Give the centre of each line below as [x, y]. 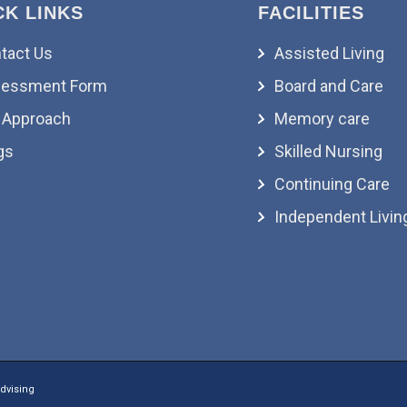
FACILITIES [312, 12]
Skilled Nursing [329, 151]
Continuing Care [333, 184]
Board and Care [329, 85]
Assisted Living [330, 53]
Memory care [323, 118]
